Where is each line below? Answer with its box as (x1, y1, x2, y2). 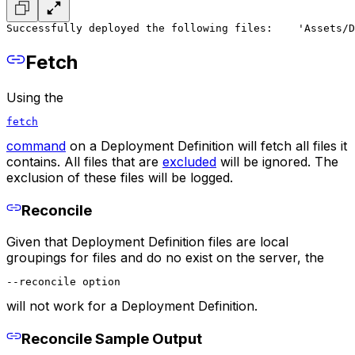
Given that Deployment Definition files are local (6, 233, 288, 250)
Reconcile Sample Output (21, 329, 202, 348)
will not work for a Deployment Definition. (6, 297, 258, 314)
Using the (6, 89, 63, 105)
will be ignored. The (216, 153, 338, 170)
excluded (162, 153, 216, 170)
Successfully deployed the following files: (6, 22, 273, 34)
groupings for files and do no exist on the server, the (6, 249, 324, 265)
